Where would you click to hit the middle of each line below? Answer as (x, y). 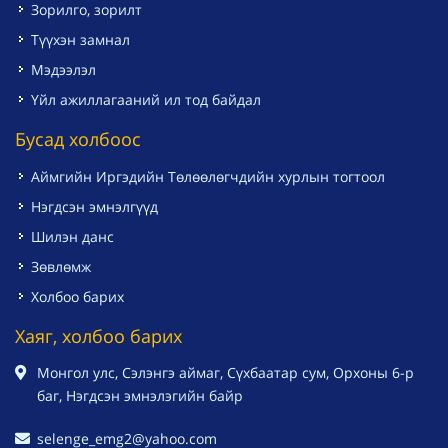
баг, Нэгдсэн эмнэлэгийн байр (140, 396)
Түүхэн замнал (80, 40)
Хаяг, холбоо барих (98, 336)
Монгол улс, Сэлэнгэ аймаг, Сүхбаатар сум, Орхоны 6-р (225, 373)
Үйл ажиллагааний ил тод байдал (146, 100)
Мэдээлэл (63, 70)
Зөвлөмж (61, 267)
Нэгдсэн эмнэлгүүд (94, 207)
